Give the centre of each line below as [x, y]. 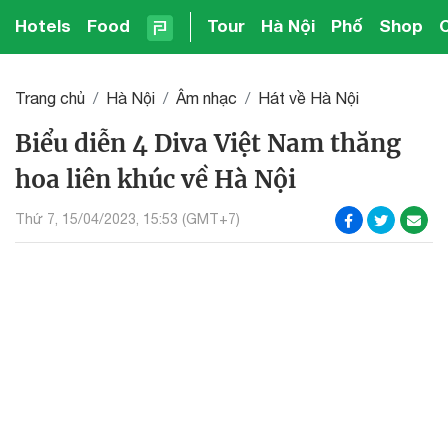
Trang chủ [50, 97]
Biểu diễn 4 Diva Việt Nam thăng [208, 143]
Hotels [43, 25]
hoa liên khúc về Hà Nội [155, 179]
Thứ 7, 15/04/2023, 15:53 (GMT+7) [127, 219]
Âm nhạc [206, 97]
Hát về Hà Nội [308, 97]
